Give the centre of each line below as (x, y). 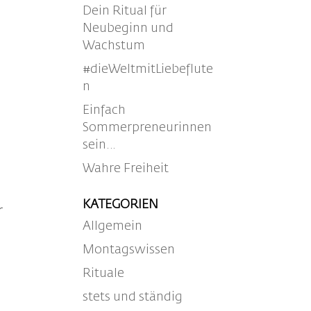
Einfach (104, 110)
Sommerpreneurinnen (148, 128)
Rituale (104, 274)
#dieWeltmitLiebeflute (148, 69)
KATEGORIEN (121, 205)
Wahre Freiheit (126, 169)
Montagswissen (129, 250)
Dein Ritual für (125, 11)
